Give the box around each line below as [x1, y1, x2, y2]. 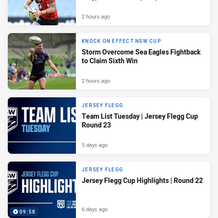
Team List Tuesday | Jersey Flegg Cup [82, 111, 198, 121]
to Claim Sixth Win [82, 56, 138, 66]
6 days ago [82, 205, 108, 213]
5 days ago [82, 141, 108, 148]
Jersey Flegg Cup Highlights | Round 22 [82, 176, 203, 185]
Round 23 [82, 120, 111, 130]
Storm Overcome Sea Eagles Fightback [82, 47, 200, 57]
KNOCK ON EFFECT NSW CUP [82, 38, 161, 45]
